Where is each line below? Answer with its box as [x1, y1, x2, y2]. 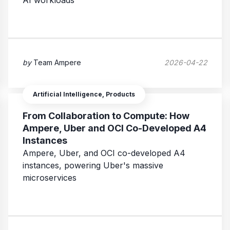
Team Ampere [33, 57, 81, 67]
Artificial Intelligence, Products [33, 90, 135, 99]
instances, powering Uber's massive [23, 160, 163, 171]
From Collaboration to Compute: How [23, 110, 189, 122]
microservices [23, 172, 76, 183]
